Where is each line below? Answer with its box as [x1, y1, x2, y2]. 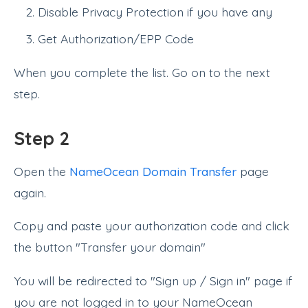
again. [14, 184, 46, 200]
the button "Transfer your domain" [14, 239, 206, 255]
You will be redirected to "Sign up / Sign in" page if [14, 272, 292, 288]
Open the [14, 163, 69, 179]
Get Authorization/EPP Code [38, 31, 195, 47]
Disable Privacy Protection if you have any [38, 4, 273, 20]
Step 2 [14, 126, 69, 150]
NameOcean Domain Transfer [69, 163, 236, 179]
